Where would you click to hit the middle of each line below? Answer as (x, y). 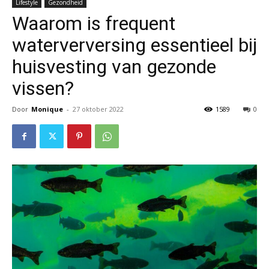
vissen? (43, 88)
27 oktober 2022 (98, 109)
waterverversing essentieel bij (134, 45)
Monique (47, 109)
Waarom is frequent (94, 23)
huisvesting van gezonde (114, 67)
